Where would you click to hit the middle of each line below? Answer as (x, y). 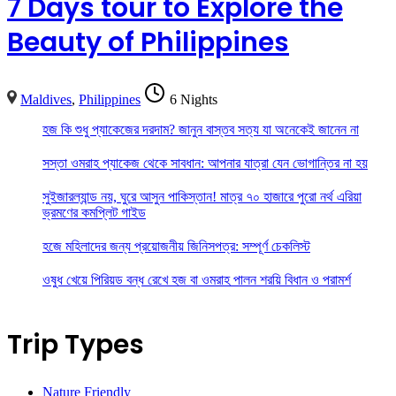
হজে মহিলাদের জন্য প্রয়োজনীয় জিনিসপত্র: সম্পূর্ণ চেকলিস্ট (176, 247)
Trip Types (76, 345)
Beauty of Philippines (148, 43)
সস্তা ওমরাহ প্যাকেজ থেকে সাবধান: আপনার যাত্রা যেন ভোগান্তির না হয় (205, 164)
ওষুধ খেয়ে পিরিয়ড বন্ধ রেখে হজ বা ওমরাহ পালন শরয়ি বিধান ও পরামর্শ (197, 280)
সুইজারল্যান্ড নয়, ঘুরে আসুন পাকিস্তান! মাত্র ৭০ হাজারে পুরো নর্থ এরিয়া (202, 197)
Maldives (46, 100)
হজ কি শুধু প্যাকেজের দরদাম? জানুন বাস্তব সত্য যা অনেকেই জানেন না (201, 130)
